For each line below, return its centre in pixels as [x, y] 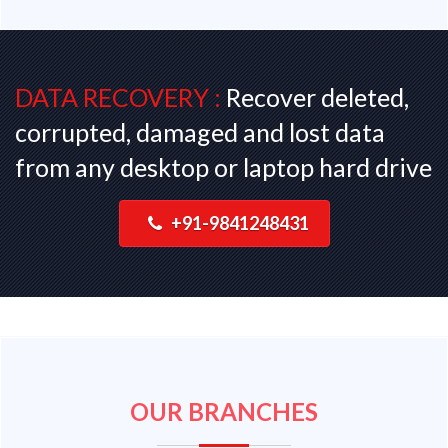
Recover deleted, [315, 96]
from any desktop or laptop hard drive [223, 166]
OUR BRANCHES [224, 411]
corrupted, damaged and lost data [200, 131]
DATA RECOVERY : [118, 96]
